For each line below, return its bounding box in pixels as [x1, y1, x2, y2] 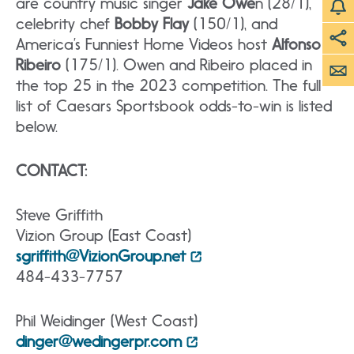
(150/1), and [189, 13, 277, 33]
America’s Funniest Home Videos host [16, 34, 272, 54]
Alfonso [272, 34, 321, 54]
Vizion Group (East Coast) [16, 225, 329, 245]
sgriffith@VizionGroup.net [16, 246, 186, 265]
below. [16, 116, 58, 136]
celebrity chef [16, 13, 115, 33]
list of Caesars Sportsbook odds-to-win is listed [16, 96, 332, 115]
